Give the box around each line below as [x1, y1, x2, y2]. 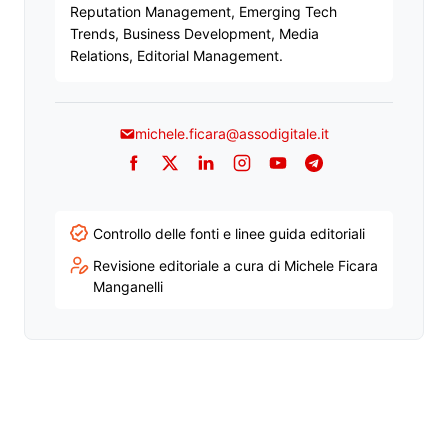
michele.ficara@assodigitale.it [135, 124, 329, 142]
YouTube [276, 163, 342, 184]
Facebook [132, 163, 208, 184]
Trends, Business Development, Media [70, 24, 319, 42]
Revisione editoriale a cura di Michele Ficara [93, 256, 378, 274]
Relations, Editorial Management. [70, 46, 283, 64]
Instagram [240, 163, 316, 184]
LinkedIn [204, 163, 268, 184]
